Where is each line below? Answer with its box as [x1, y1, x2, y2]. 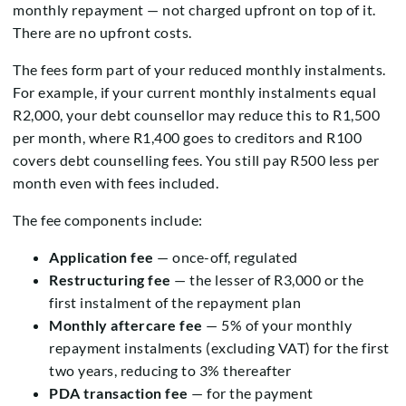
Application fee [49, 248, 154, 266]
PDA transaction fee [49, 384, 188, 402]
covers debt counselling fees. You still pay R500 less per [13, 151, 380, 169]
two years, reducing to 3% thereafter [49, 362, 291, 380]
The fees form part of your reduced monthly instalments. [13, 61, 386, 79]
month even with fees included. [13, 174, 218, 192]
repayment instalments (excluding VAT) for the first [49, 339, 390, 357]
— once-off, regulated [153, 248, 298, 266]
